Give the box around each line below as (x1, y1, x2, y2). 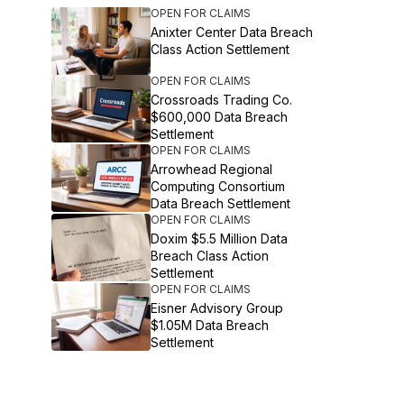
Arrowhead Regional (151, 161, 273, 177)
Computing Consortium (151, 179, 286, 194)
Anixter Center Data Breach (151, 24, 314, 40)
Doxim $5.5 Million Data (151, 231, 289, 246)
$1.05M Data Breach (151, 317, 270, 333)
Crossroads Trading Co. (151, 92, 293, 107)
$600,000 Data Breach (151, 109, 289, 124)
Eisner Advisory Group (151, 300, 284, 316)
